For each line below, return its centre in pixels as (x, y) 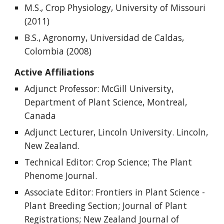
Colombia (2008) (58, 51)
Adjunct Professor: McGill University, (99, 89)
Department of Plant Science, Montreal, (106, 102)
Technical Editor (58, 162)
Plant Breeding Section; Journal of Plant (106, 206)
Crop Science (121, 162)
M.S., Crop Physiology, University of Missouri (115, 8)
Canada (40, 116)
